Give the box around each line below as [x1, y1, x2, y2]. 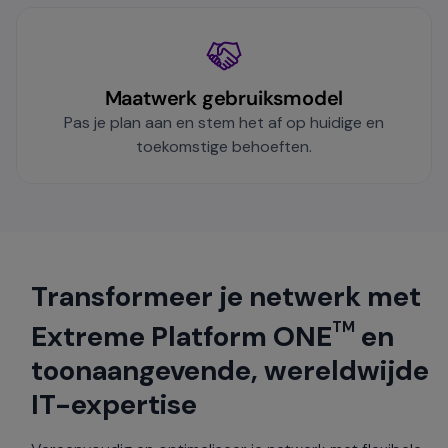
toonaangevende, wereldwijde [31, 352, 429, 390]
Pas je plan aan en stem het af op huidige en [64, 112, 384, 134]
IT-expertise [31, 386, 197, 424]
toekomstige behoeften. [136, 136, 312, 158]
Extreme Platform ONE [31, 318, 332, 356]
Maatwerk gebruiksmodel [104, 85, 344, 112]
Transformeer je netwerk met [31, 278, 421, 316]
